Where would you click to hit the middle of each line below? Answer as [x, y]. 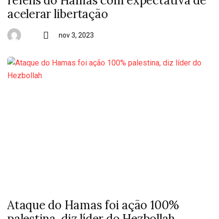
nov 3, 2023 [76, 35]
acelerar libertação [58, 14]
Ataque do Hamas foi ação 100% [93, 205]
